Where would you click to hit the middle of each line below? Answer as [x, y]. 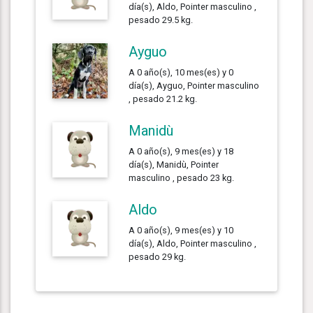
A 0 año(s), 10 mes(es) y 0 [181, 72]
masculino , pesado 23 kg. [182, 177]
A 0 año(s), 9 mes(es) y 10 [181, 230]
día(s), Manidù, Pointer [174, 164]
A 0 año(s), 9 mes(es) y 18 [181, 151]
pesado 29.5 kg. [161, 20]
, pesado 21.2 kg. [163, 99]
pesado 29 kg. [158, 256]
